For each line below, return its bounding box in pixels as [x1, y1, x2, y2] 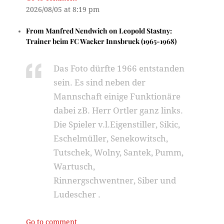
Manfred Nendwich [45, 26, 108, 35]
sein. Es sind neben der [53, 77, 146, 87]
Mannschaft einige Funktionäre [53, 91, 181, 101]
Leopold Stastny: [119, 26, 172, 35]
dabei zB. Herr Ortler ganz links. [53, 105, 183, 115]
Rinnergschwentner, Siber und [53, 175, 176, 185]
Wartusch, [53, 161, 95, 171]
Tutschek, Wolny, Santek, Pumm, [53, 147, 184, 157]
